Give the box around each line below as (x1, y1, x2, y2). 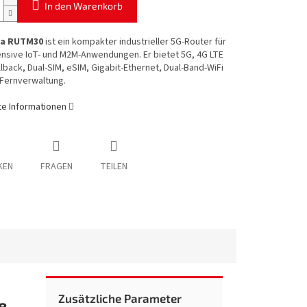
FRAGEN (40, 160, 73, 174)
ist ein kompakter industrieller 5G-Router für (42, 35, 226, 49)
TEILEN (99, 160, 127, 174)
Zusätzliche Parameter (58, 291, 182, 305)
